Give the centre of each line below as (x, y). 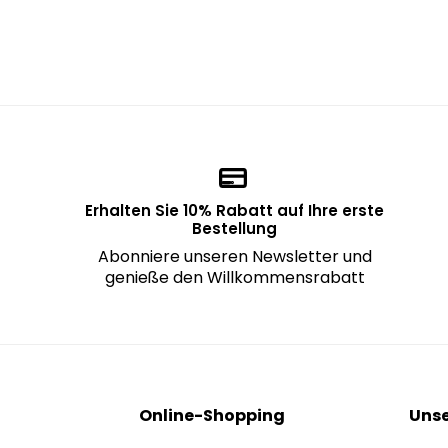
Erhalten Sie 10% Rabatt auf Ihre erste (235, 210)
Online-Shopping (211, 415)
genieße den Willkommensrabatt (234, 277)
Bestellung (235, 228)
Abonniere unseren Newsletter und (234, 256)
